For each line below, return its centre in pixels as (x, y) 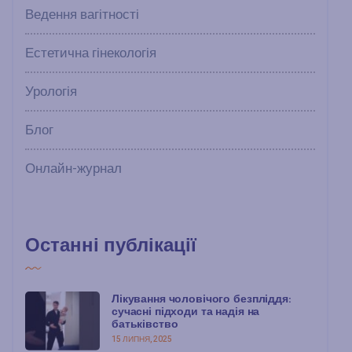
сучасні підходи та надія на (186, 311)
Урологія (51, 91)
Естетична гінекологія (91, 53)
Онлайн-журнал (73, 168)
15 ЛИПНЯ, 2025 (142, 339)
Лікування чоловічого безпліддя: (201, 298)
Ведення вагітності (82, 14)
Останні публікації (111, 244)
